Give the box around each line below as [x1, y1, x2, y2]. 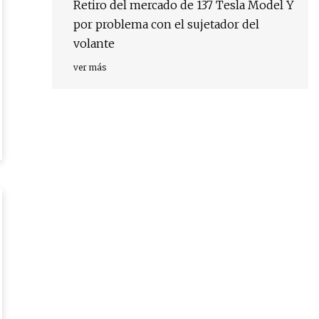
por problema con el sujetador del [73, 17, 259, 32]
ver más [73, 62, 106, 73]
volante [73, 36, 115, 51]
